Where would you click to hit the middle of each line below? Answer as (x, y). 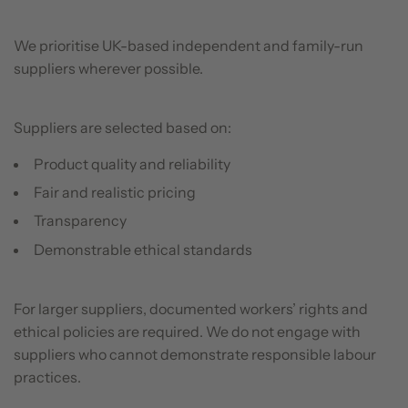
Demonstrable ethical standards (143, 249)
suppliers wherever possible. (108, 68)
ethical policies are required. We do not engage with (187, 331)
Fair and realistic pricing (115, 192)
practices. (47, 377)
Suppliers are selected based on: (122, 127)
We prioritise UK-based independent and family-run (189, 45)
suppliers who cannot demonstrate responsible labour (195, 354)
